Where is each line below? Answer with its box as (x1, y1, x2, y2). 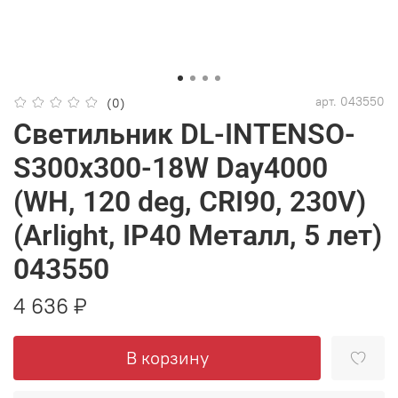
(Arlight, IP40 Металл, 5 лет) (13, 219, 382, 253)
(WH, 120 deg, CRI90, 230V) (13, 185, 366, 219)
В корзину (125, 346, 209, 369)
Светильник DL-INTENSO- (13, 117, 355, 152)
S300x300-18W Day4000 (13, 151, 328, 186)
